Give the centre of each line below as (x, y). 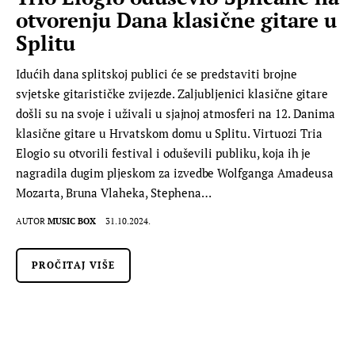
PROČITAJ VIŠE (74, 265)
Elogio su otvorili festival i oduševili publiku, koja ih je (164, 153)
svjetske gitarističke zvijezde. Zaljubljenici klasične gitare (172, 93)
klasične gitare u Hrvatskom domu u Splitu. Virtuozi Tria (169, 133)
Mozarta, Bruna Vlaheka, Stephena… (114, 192)
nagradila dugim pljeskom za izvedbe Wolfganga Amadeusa (175, 172)
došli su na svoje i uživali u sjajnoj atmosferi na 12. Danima (176, 113)
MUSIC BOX (72, 221)
